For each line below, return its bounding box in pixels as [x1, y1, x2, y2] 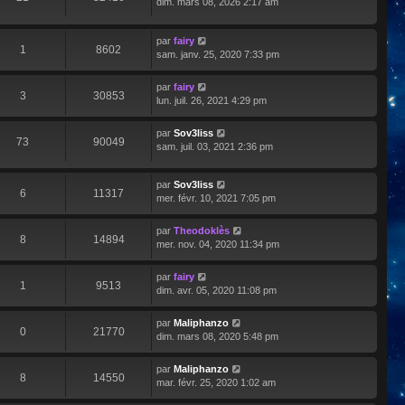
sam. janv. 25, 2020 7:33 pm [156, 48, 279, 60]
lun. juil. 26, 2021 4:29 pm [156, 94, 267, 106]
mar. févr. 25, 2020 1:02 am [156, 376, 276, 388]
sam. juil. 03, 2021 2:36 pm [156, 140, 273, 152]
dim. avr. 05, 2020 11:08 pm [156, 284, 277, 296]
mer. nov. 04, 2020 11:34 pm [156, 238, 279, 250]
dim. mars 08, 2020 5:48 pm [156, 330, 278, 342]
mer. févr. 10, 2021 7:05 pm [156, 192, 276, 203]
